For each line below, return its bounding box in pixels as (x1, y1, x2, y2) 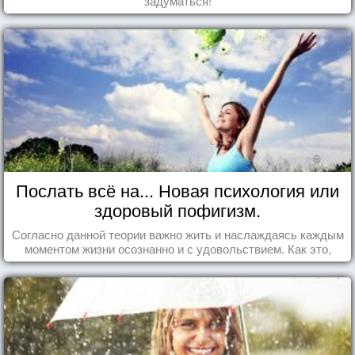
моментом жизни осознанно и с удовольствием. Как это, (24, 239, 331, 257)
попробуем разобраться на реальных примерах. (46, 254, 309, 271)
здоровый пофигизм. (94, 197, 261, 222)
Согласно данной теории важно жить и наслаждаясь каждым (11, 225, 344, 242)
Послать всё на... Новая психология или (16, 177, 339, 202)
